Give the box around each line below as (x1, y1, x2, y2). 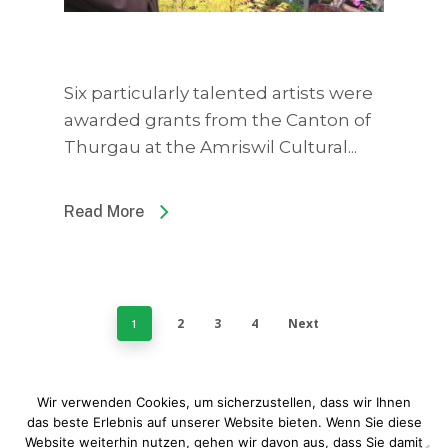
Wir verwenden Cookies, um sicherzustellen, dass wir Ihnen (37, 394, 411, 410)
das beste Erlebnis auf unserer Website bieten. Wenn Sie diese (26, 414, 422, 430)
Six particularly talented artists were (64, 82, 373, 103)
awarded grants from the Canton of (64, 109, 371, 130)
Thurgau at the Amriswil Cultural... (64, 136, 357, 157)
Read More (64, 201, 144, 221)
